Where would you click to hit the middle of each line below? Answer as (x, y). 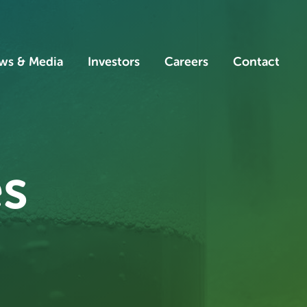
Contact (256, 62)
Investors (114, 62)
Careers (186, 62)
